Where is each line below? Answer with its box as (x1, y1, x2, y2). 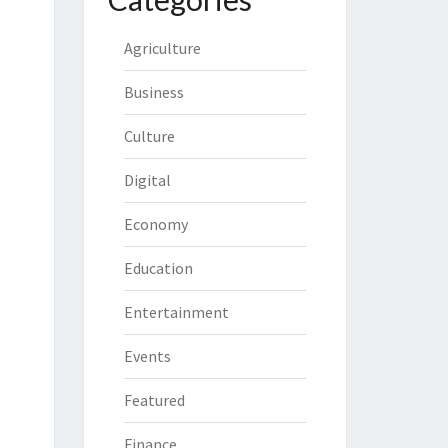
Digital (123, 170, 171, 190)
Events (123, 346, 171, 366)
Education (123, 258, 193, 278)
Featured (123, 390, 185, 410)
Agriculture (123, 38, 201, 58)
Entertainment (123, 302, 229, 322)
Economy (123, 214, 188, 234)
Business (123, 82, 184, 102)
